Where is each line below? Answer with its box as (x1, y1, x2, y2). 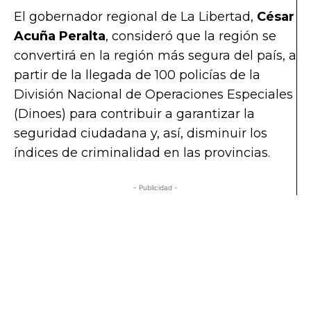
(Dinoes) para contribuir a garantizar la (14, 106, 255, 122)
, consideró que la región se (106, 28, 276, 44)
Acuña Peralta (14, 28, 106, 44)
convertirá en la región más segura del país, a (14, 48, 296, 64)
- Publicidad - (133, 183, 178, 192)
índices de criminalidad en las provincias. (14, 145, 270, 161)
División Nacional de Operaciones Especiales (14, 87, 293, 103)
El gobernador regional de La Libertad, (14, 9, 257, 25)
